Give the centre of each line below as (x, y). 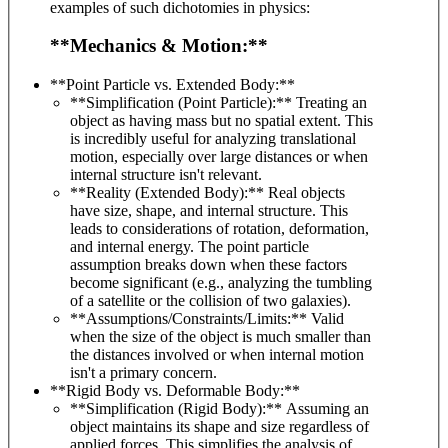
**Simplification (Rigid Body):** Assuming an (178, 409)
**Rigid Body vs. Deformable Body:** (175, 391)
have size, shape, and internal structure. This (209, 211)
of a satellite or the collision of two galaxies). (210, 301)
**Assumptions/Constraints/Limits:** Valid (207, 319)
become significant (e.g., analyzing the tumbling (221, 283)
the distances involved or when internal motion (217, 355)
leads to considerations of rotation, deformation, (219, 229)
